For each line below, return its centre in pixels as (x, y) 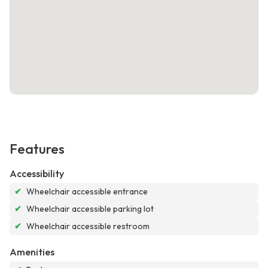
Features (37, 149)
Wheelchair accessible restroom (88, 226)
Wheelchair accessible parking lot (90, 209)
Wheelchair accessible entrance (87, 192)
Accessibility (37, 174)
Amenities (32, 252)
